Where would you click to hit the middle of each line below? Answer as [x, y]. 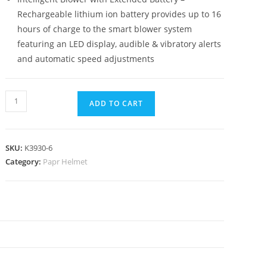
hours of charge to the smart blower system [105, 29]
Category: [24, 161]
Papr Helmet [66, 161]
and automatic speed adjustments [86, 58]
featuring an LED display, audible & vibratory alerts [119, 44]
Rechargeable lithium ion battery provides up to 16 [119, 14]
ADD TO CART [117, 103]
